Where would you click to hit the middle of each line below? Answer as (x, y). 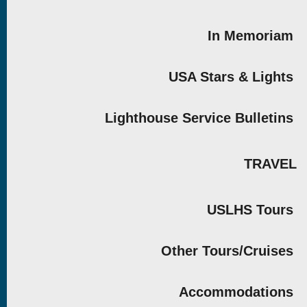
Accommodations (236, 292)
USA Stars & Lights (231, 77)
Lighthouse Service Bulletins (199, 118)
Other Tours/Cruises (227, 251)
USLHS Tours (250, 210)
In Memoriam (250, 36)
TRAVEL (270, 164)
